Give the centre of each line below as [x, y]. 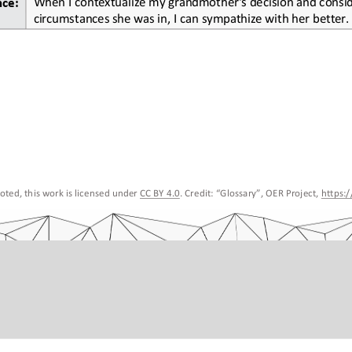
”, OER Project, [288, 192]
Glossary [238, 192]
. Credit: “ [200, 192]
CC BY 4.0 [159, 192]
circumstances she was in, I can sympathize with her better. [191, 16]
